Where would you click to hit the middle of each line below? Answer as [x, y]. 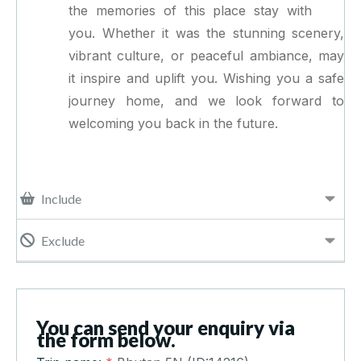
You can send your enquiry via [166, 328]
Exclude [63, 240]
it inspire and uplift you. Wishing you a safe [206, 79]
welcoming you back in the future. [173, 124]
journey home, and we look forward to [206, 101]
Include [61, 198]
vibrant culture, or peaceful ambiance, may [206, 56]
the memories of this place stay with [190, 11]
